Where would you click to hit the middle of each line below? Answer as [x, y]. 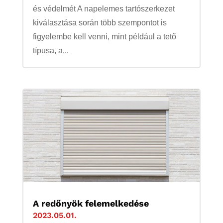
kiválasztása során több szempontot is [100, 23]
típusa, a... [51, 51]
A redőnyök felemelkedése [91, 203]
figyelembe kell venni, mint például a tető [104, 37]
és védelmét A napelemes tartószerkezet [104, 9]
